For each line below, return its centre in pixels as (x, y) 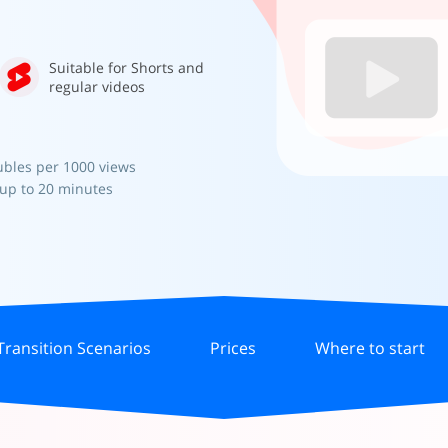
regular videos (97, 86)
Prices (232, 347)
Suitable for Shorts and (126, 67)
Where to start (370, 347)
